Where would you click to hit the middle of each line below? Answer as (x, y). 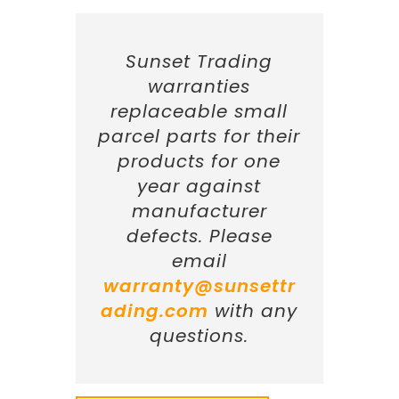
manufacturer (199, 211)
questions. (199, 335)
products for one (199, 161)
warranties (199, 86)
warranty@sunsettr (199, 285)
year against (199, 186)
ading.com (155, 310)
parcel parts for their (199, 136)
